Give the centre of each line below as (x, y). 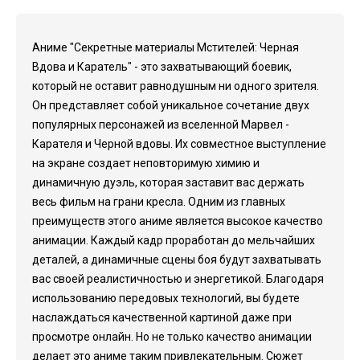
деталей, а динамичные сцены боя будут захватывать (177, 260)
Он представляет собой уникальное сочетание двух (171, 105)
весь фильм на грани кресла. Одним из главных (159, 202)
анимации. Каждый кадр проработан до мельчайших (174, 240)
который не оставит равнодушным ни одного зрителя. (176, 86)
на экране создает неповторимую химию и (146, 163)
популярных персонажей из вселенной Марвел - (161, 125)
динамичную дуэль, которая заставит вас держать (168, 182)
